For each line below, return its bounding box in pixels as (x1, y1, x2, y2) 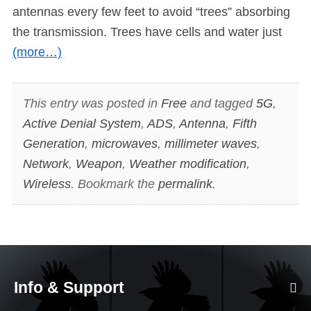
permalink (158, 176, 212, 191)
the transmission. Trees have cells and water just (12, 25, 282, 40)
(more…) (12, 45, 62, 60)
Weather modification (128, 156, 246, 171)
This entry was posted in (22, 96, 161, 110)
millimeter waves (164, 136, 257, 151)
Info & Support (14, 278, 124, 297)
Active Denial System (22, 116, 141, 131)
